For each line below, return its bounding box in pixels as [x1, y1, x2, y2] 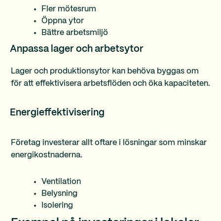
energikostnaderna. [11, 151, 82, 159]
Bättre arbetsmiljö [41, 29, 108, 37]
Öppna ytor [41, 17, 84, 25]
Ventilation [41, 178, 81, 185]
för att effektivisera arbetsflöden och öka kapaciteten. [11, 80, 210, 87]
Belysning [41, 190, 77, 197]
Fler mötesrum [41, 5, 96, 13]
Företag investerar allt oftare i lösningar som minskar [11, 139, 207, 147]
